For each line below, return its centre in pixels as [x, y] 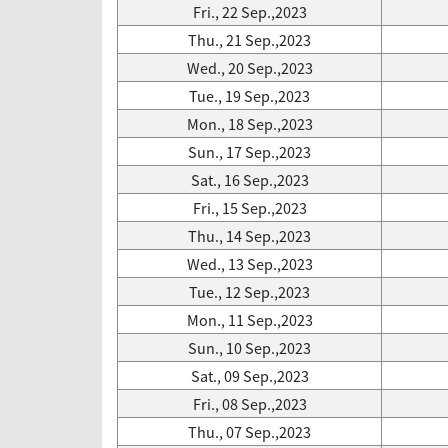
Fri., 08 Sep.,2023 [249, 404]
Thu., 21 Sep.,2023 [249, 40]
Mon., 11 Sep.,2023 [249, 320]
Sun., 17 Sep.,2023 [249, 152]
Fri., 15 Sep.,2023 [249, 208]
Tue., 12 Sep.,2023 [249, 292]
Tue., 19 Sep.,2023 [249, 96]
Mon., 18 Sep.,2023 [249, 124]
